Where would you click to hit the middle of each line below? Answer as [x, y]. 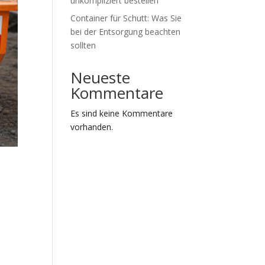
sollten [83, 45]
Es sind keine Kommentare [122, 113]
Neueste [101, 77]
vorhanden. [92, 127]
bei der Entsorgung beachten [126, 32]
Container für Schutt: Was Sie [126, 18]
